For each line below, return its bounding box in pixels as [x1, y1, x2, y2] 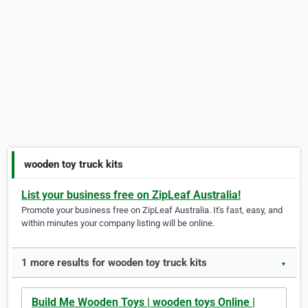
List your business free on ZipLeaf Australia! [21, 188, 241, 202]
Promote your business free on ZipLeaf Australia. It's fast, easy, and [21, 205, 283, 216]
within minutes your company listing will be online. [21, 218, 214, 229]
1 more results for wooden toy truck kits [21, 256, 207, 269]
